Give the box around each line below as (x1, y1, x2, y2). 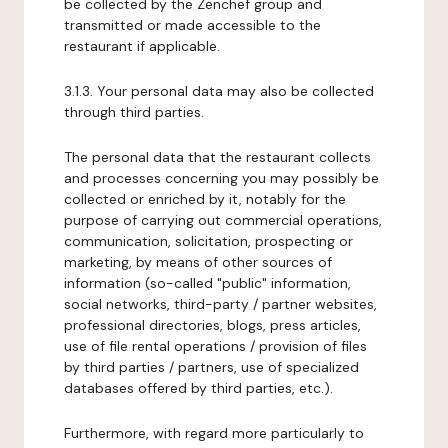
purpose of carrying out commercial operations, (64, 211, 382, 229)
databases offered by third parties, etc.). (64, 379, 333, 397)
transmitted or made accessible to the (64, 16, 321, 34)
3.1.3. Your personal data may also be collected (64, 82, 374, 100)
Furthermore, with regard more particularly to (64, 424, 364, 442)
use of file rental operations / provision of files (64, 337, 367, 355)
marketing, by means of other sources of (64, 253, 332, 271)
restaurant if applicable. (64, 37, 220, 55)
